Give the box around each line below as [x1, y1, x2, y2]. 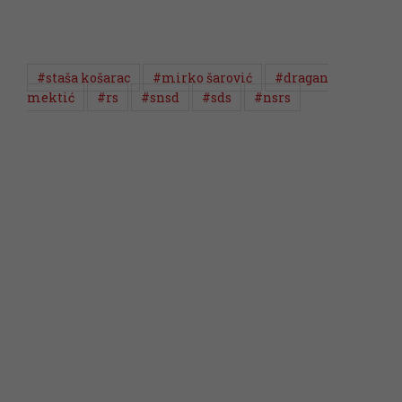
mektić [27, 88, 74, 106]
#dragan [275, 68, 328, 86]
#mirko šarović [153, 68, 252, 86]
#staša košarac [37, 68, 130, 86]
